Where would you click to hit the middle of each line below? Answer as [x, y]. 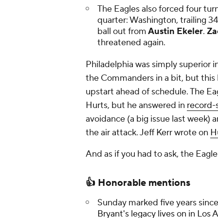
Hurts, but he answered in [136, 106]
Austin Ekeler [175, 32]
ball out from [122, 32]
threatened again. [131, 43]
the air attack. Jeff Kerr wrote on [148, 133]
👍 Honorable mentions [138, 183]
